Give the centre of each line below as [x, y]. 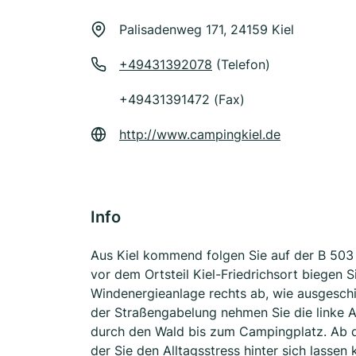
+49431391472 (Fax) [182, 99]
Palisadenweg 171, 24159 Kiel [207, 29]
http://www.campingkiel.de [200, 134]
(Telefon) [241, 64]
